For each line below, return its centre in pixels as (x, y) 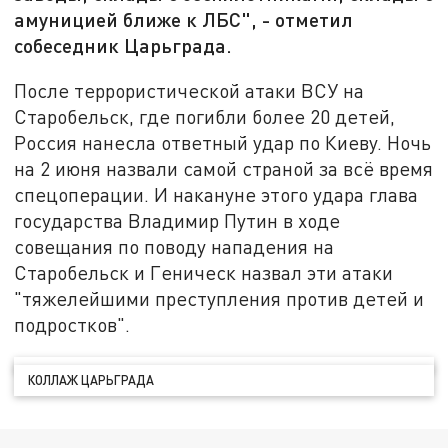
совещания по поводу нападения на (174, 246)
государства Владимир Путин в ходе (177, 220)
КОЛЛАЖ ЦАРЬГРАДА (91, 380)
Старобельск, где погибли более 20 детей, (205, 116)
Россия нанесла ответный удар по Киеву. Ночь (223, 142)
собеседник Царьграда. (123, 45)
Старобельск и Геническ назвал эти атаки (204, 272)
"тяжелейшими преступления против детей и (219, 298)
